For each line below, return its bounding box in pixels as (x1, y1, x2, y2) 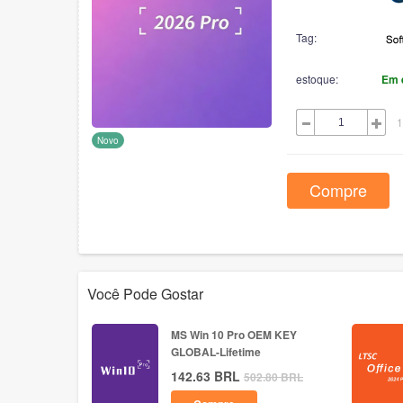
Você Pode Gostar (87, 283, 203, 304)
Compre (309, 177, 367, 201)
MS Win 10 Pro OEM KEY (171, 327, 297, 343)
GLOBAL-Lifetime (171, 344, 261, 360)
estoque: (296, 70, 338, 86)
